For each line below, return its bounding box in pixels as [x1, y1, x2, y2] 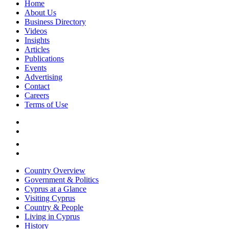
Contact [25, 81, 50, 90]
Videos [25, 26, 47, 35]
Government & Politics [25, 175, 99, 184]
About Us [25, 8, 56, 17]
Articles [25, 44, 50, 54]
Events [25, 63, 47, 72]
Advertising [25, 72, 62, 81]
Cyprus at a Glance [25, 184, 86, 193]
